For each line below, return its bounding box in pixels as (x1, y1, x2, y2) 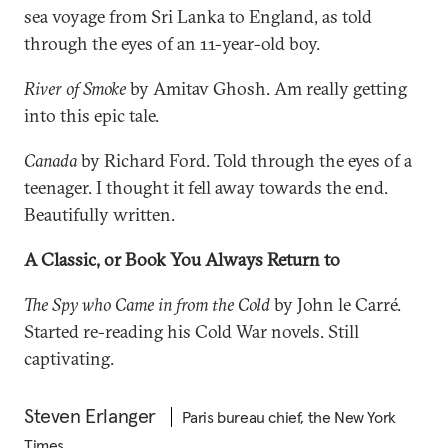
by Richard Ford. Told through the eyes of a (77, 149, 412, 172)
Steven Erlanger (24, 403, 161, 429)
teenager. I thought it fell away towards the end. (24, 176, 388, 199)
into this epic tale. (24, 104, 159, 127)
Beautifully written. (24, 203, 175, 226)
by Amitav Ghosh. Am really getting (126, 77, 407, 100)
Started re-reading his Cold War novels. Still (24, 320, 359, 343)
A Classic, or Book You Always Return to (24, 248, 340, 271)
